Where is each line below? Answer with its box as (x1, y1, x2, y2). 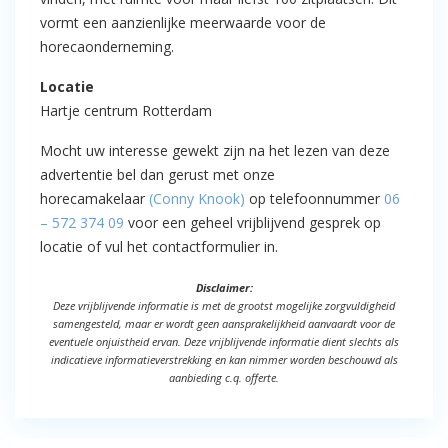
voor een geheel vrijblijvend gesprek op (124, 213, 381, 232)
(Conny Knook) (149, 189, 245, 208)
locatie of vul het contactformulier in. (40, 237, 278, 256)
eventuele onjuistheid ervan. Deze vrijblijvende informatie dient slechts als (49, 334, 399, 349)
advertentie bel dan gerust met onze (40, 165, 275, 184)
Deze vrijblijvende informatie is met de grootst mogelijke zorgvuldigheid (53, 298, 395, 313)
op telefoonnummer (245, 189, 384, 208)
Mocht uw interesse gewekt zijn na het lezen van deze (40, 141, 390, 160)
